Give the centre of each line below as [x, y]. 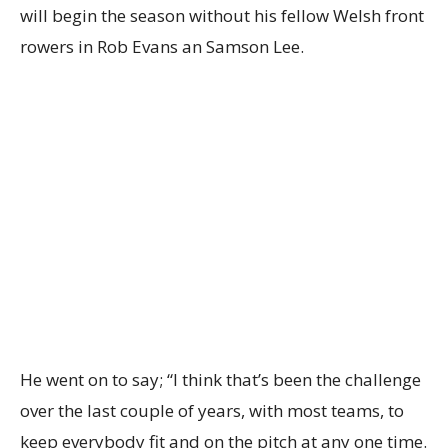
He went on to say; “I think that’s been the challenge [220, 380]
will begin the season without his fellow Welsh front [222, 16]
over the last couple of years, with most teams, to [212, 411]
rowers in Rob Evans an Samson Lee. [162, 47]
